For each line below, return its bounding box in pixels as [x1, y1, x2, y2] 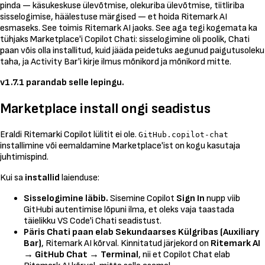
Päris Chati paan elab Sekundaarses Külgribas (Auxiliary [24, 226, 259, 238]
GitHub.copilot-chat [138, 130, 228, 139]
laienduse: [60, 172, 99, 183]
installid [25, 172, 60, 183]
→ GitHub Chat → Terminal [24, 248, 138, 260]
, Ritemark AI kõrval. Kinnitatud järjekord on [41, 237, 211, 249]
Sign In [176, 192, 205, 204]
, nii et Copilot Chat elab [138, 248, 230, 260]
